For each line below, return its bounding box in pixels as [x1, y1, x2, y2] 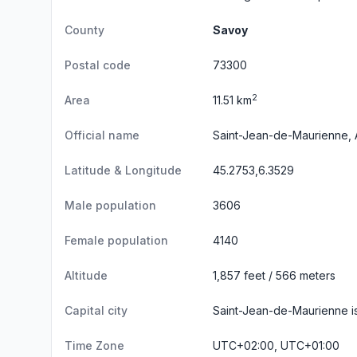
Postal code [65, 58, 131, 72]
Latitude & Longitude [65, 163, 182, 177]
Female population [65, 233, 168, 247]
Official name [65, 128, 139, 142]
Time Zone [65, 339, 124, 352]
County [65, 23, 104, 37]
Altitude [65, 269, 108, 282]
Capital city [65, 304, 127, 317]
